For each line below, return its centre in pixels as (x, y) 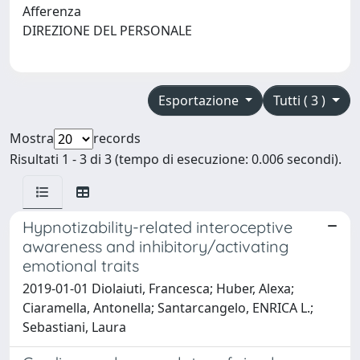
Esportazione (200, 100)
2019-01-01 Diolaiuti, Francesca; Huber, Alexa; (158, 288)
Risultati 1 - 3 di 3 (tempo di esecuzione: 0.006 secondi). (176, 159)
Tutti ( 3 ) (301, 100)
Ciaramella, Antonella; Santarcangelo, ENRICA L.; (168, 307)
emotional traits (81, 265)
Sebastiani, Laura (74, 327)
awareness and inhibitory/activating (155, 246)
